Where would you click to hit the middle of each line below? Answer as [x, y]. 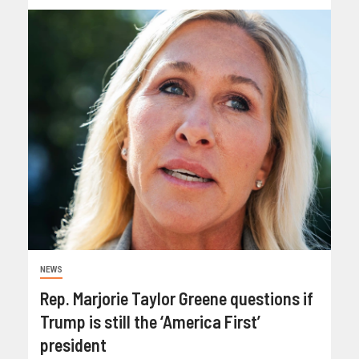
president [73, 345]
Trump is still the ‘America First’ [150, 322]
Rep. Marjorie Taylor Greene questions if [177, 298]
